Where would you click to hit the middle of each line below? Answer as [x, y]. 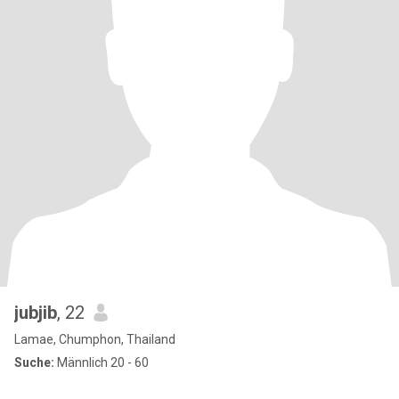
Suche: [34, 362]
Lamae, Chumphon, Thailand [95, 339]
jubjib [36, 313]
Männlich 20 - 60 [102, 362]
